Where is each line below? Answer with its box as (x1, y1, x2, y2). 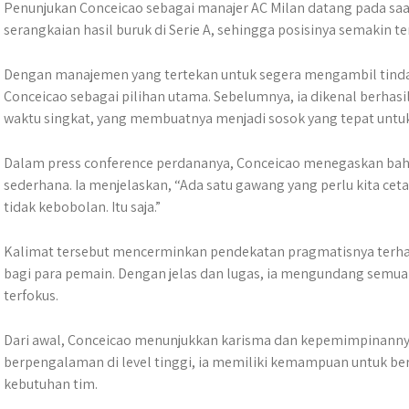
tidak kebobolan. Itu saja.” (4, 197, 161, 216)
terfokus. (4, 286, 58, 305)
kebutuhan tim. (4, 374, 98, 393)
